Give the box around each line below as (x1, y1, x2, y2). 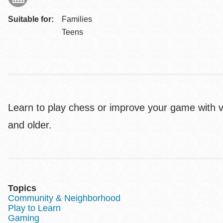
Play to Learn (8, 203, 61, 213)
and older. (8, 119, 55, 130)
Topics (8, 183, 36, 193)
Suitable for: (8, 15, 54, 23)
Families (62, 15, 92, 23)
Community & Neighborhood (8, 193, 120, 203)
